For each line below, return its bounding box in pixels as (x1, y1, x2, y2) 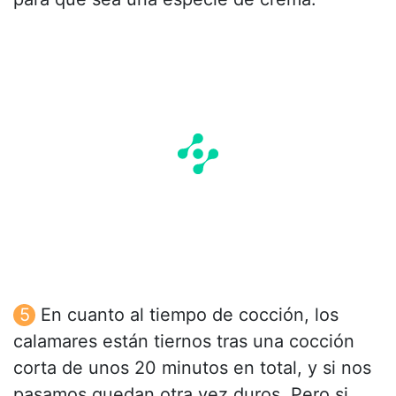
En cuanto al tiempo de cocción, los (41, 303, 339, 325)
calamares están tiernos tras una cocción (13, 330, 354, 352)
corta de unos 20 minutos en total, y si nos (13, 356, 371, 378)
